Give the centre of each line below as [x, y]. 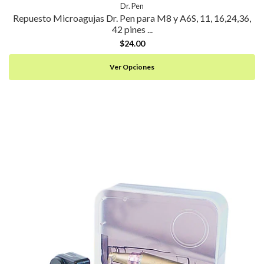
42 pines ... [132, 29]
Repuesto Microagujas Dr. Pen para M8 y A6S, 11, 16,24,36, [132, 18]
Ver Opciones [132, 67]
